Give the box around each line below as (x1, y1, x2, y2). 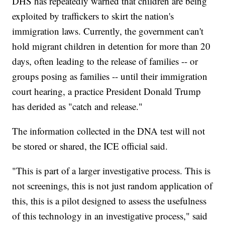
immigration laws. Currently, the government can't (12, 25, 204, 38)
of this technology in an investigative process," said (12, 209, 208, 222)
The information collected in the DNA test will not (12, 125, 205, 138)
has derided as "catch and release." (12, 100, 143, 113)
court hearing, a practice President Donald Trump (12, 85, 201, 98)
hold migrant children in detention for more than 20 (12, 40, 211, 53)
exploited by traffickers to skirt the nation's (12, 10, 174, 23)
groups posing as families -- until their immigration (12, 70, 208, 83)
